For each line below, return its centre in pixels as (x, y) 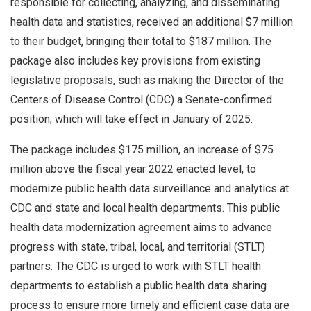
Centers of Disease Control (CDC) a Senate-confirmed (141, 99)
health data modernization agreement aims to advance (141, 227)
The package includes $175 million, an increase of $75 (142, 149)
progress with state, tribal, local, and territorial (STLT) (138, 246)
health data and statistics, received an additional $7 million (152, 22)
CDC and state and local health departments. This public (145, 208)
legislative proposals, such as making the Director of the (147, 80)
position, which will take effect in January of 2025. (133, 119)
